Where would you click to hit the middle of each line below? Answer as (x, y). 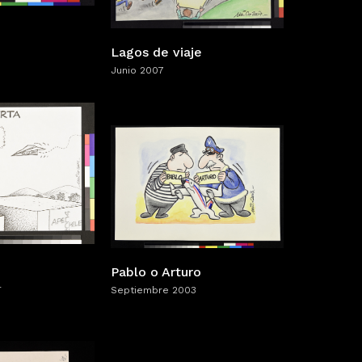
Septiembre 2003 (154, 290)
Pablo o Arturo (156, 271)
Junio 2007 (137, 70)
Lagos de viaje (156, 52)
